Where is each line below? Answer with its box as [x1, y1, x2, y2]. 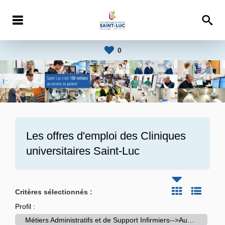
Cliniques [141, 130, 186, 143]
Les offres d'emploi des [26, 130, 141, 143]
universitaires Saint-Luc [26, 145, 140, 158]
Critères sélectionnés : [15, 188, 92, 196]
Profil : [15, 202, 35, 211]
